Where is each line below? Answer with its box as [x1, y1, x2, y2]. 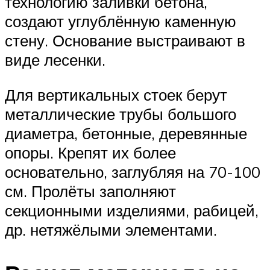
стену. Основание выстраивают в [5, 31, 245, 51]
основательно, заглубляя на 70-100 [5, 162, 260, 181]
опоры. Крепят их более [5, 142, 176, 162]
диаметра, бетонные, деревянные [5, 123, 247, 143]
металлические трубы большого [5, 104, 236, 124]
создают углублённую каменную [5, 11, 236, 31]
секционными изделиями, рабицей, [5, 200, 259, 220]
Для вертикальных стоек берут [5, 84, 227, 104]
